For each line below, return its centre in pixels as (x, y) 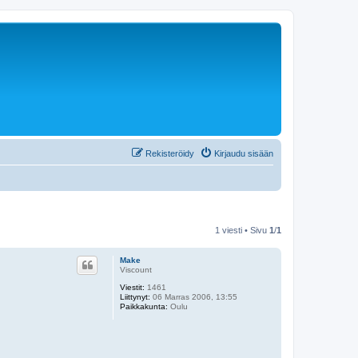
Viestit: (132, 287)
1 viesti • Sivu (242, 230)
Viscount (136, 270)
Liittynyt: (135, 297)
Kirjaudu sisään (244, 153)
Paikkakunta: (144, 306)
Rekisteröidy (170, 153)
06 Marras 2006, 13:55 (194, 297)
